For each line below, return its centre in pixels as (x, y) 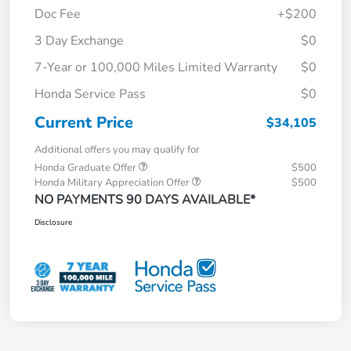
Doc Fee (58, 14)
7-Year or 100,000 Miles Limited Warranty (156, 67)
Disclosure (53, 223)
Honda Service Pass (90, 94)
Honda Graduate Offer (87, 168)
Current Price (84, 123)
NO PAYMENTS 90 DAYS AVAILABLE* (145, 200)
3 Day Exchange (79, 41)
